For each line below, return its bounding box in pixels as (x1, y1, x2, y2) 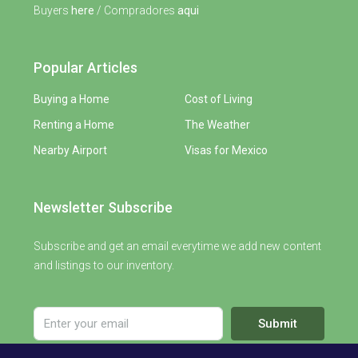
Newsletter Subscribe (34, 198, 173, 216)
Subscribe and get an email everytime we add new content (34, 239, 321, 253)
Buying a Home (34, 92, 109, 105)
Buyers (34, 3, 71, 17)
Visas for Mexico (185, 143, 268, 157)
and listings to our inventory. (34, 258, 174, 272)
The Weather (185, 117, 250, 131)
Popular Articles (34, 58, 137, 76)
